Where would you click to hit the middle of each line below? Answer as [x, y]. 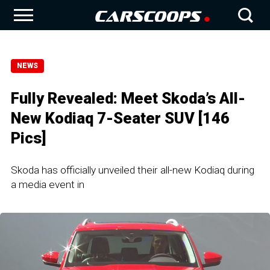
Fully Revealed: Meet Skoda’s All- [128, 98]
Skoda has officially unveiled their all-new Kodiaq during [133, 170]
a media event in [48, 184]
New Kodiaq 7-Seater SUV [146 [120, 118]
